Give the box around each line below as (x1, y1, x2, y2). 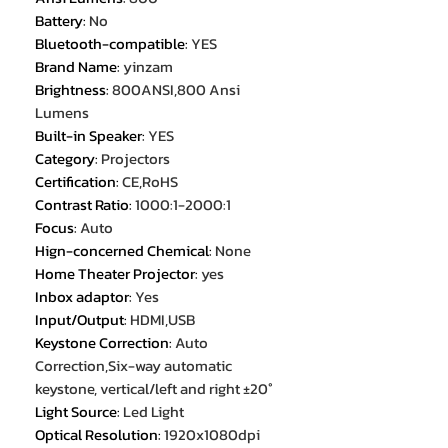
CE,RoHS (122, 170, 178, 194)
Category (35, 147, 95, 171)
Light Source (35, 400, 117, 424)
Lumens (35, 101, 89, 125)
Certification (35, 170, 116, 194)
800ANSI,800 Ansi (112, 78, 240, 102)
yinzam (123, 55, 173, 79)
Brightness (35, 78, 106, 102)
